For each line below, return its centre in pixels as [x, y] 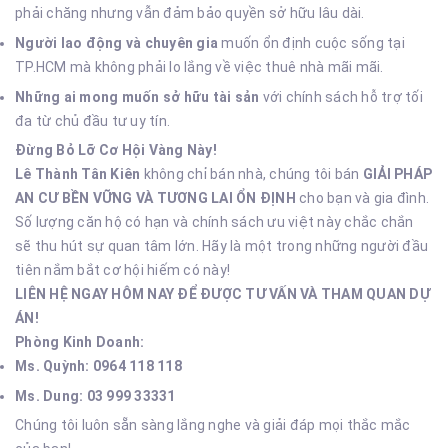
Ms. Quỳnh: [52, 366]
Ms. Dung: [49, 395]
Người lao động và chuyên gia [116, 42]
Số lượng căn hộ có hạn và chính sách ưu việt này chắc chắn [214, 222]
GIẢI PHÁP [397, 174]
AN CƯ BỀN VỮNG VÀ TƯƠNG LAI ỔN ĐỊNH [155, 198]
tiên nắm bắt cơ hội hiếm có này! [122, 270]
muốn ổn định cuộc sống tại [311, 42]
